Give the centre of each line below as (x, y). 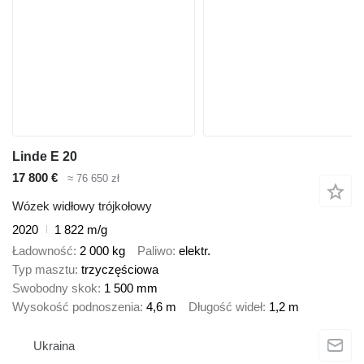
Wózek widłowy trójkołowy (82, 206)
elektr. (195, 251)
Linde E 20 (45, 157)
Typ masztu (43, 270)
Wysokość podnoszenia (76, 307)
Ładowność (43, 251)
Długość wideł (225, 307)
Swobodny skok (55, 288)
